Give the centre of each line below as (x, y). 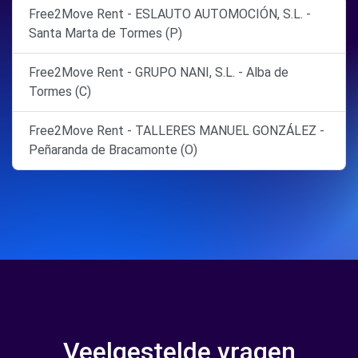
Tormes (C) (60, 91)
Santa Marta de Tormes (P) (105, 33)
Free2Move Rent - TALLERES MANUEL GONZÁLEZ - (177, 131)
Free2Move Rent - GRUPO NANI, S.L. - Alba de (159, 72)
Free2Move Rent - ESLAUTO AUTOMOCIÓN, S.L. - (170, 14)
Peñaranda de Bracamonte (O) (113, 150)
